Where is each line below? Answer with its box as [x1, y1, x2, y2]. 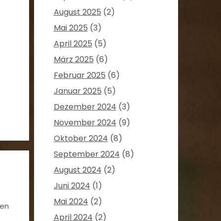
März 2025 [53, 54, 94, 66]
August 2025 [53, 6, 101, 18]
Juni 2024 [53, 180, 90, 192]
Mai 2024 [53, 196, 88, 208]
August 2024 [53, 164, 102, 176]
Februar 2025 [53, 70, 106, 81]
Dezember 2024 [53, 101, 116, 113]
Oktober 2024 [53, 133, 108, 145]
